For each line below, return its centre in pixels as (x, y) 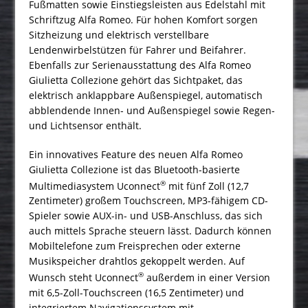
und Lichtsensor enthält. (86, 125)
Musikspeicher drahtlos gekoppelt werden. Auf (137, 261)
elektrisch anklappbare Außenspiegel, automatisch (146, 95)
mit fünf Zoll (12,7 (208, 186)
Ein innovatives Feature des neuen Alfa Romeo (136, 154)
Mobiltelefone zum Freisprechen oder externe (135, 246)
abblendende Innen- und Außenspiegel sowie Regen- (152, 110)
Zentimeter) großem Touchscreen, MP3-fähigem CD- (149, 201)
